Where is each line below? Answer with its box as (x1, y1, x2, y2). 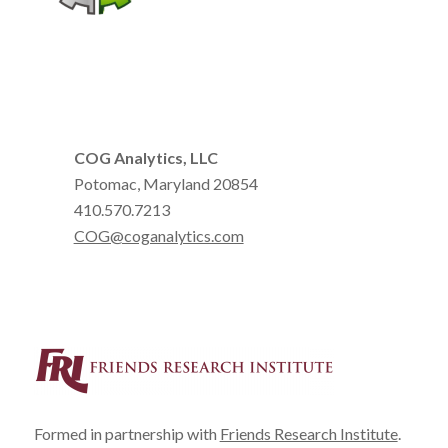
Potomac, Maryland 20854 (73, 174, 258, 194)
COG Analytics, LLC (73, 148, 218, 168)
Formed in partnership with (33, 423, 220, 443)
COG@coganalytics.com (73, 226, 244, 246)
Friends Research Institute (219, 423, 398, 443)
